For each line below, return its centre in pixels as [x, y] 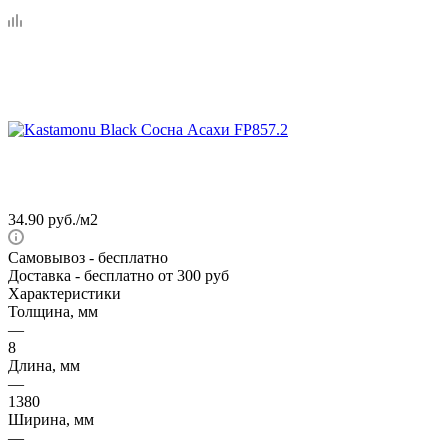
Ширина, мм [51, 419]
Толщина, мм [53, 311]
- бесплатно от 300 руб [152, 275]
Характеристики [64, 293]
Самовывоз [46, 257]
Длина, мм [44, 365]
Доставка [41, 275]
